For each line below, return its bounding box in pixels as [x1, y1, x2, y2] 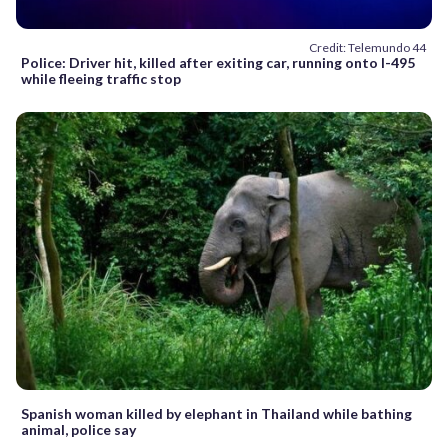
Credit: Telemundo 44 [309, 40, 426, 56]
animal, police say [21, 420, 136, 438]
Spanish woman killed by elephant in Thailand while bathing [21, 404, 412, 422]
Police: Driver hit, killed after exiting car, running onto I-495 [21, 54, 415, 72]
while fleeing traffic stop [21, 70, 181, 88]
